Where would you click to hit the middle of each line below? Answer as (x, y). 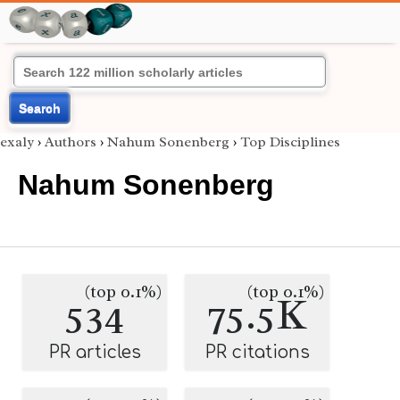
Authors (71, 142)
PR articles (95, 352)
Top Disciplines (290, 142)
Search (40, 108)
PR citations (257, 352)
